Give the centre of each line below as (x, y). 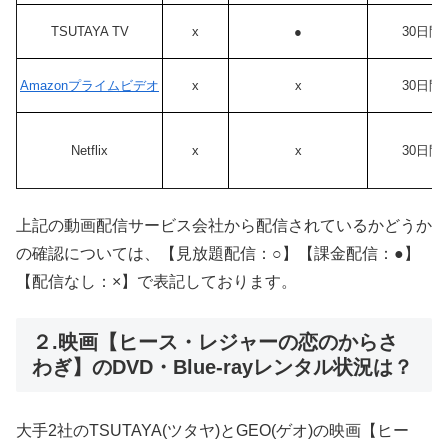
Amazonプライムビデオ (89, 86)
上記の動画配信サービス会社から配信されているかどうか (224, 225)
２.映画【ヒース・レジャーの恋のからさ (215, 342)
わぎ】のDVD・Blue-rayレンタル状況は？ (222, 367)
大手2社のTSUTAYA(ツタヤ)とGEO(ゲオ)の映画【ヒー (212, 431)
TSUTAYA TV (89, 32)
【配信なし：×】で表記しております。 (156, 281)
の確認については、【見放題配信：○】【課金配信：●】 (218, 253)
